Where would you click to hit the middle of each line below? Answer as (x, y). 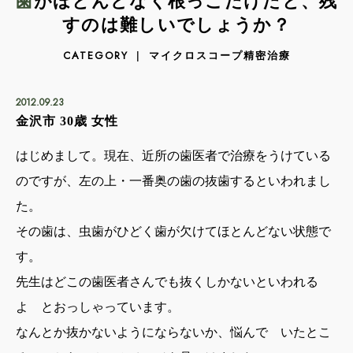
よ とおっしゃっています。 (98, 307)
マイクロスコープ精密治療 (219, 55)
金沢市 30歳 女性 (67, 121)
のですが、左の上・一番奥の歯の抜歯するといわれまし (173, 181)
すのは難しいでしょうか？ (176, 25)
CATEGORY (95, 56)
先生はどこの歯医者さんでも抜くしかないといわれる (167, 282)
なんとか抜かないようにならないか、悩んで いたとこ (173, 332)
